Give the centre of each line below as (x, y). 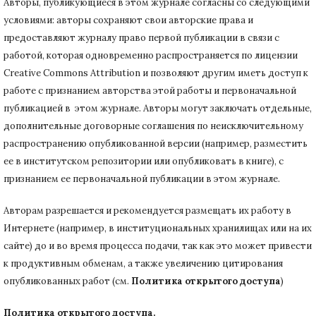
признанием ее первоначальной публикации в (109, 178)
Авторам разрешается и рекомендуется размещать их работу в (147, 210)
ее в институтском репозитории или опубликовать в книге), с (144, 161)
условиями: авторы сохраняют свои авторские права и (128, 20)
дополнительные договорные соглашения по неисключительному (153, 126)
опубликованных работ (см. (67, 281)
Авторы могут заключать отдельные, (227, 108)
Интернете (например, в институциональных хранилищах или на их (158, 228)
